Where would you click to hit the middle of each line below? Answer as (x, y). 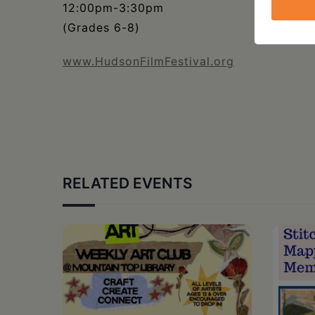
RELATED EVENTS (128, 184)
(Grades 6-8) (101, 28)
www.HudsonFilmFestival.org (148, 62)
